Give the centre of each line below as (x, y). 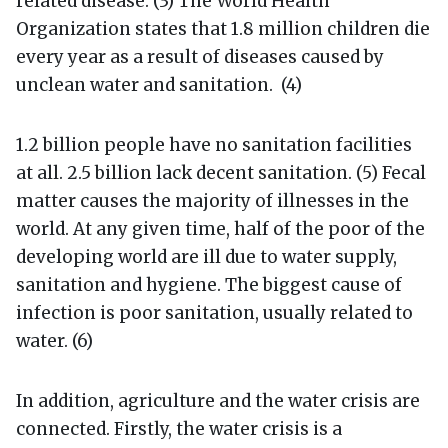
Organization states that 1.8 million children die (223, 28)
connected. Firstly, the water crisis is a (179, 428)
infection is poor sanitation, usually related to (214, 312)
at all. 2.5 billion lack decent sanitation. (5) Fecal (221, 172)
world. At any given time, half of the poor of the (220, 228)
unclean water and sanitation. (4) (159, 84)
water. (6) (54, 340)
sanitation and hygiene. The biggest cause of (209, 284)
